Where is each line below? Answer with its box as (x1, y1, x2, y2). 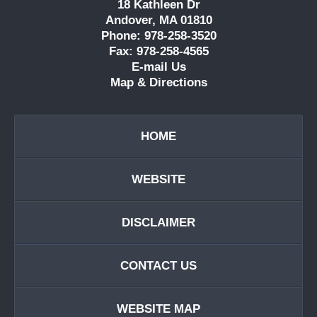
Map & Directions (110, 76, 207, 90)
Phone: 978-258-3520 (100, 29, 217, 43)
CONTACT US (120, 259, 197, 273)
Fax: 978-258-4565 (108, 45, 209, 59)
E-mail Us (131, 60, 186, 74)
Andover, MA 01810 (105, 13, 212, 28)
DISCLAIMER (122, 216, 195, 230)
